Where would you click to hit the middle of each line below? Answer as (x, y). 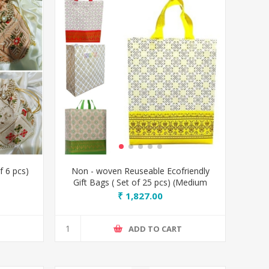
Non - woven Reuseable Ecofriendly (140, 171)
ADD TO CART (156, 228)
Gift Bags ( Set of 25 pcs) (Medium (141, 182)
